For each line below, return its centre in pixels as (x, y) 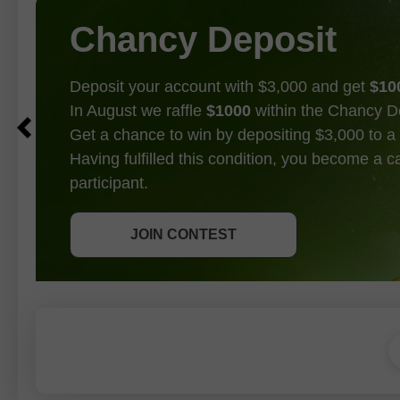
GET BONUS (183, 186)
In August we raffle (138, 110)
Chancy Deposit (203, 39)
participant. (109, 183)
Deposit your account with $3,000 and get (220, 86)
